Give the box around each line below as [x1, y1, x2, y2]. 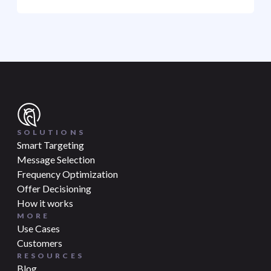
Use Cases [17, 223, 60, 234]
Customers [17, 237, 62, 249]
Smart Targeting [17, 139, 84, 151]
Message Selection [17, 154, 95, 165]
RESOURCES [17, 251, 84, 260]
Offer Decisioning [17, 183, 91, 194]
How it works [17, 197, 73, 209]
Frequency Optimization [17, 168, 118, 180]
